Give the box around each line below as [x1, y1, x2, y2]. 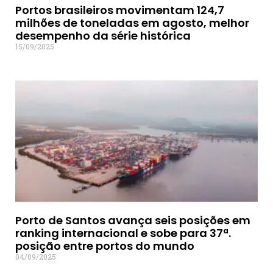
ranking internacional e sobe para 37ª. [15, 225, 231, 241]
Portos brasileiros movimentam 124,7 [15, 2, 224, 18]
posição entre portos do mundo [15, 238, 194, 254]
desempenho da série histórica [15, 28, 191, 44]
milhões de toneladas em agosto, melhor [15, 15, 249, 31]
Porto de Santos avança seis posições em [15, 213, 250, 229]
